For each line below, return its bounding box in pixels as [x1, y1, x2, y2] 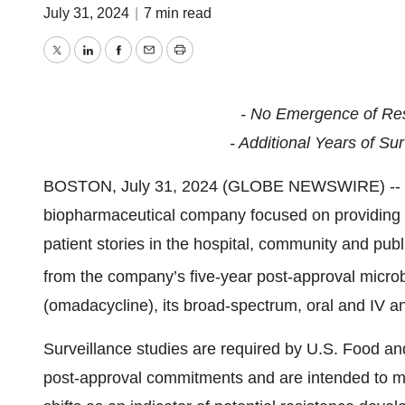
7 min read [144, 5, 212, 21]
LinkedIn [86, 53, 148, 72]
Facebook [117, 53, 189, 72]
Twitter [55, 53, 104, 72]
